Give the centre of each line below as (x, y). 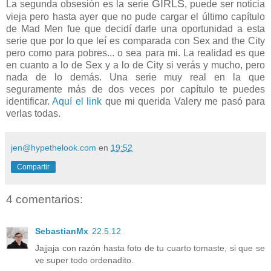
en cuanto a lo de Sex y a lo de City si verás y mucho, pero (135, 65)
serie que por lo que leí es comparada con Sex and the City (135, 41)
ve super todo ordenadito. (84, 260)
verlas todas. (33, 114)
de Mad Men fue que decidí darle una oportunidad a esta (135, 29)
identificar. (29, 102)
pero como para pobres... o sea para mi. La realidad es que (135, 53)
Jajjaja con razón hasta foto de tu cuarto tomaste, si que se (150, 248)
